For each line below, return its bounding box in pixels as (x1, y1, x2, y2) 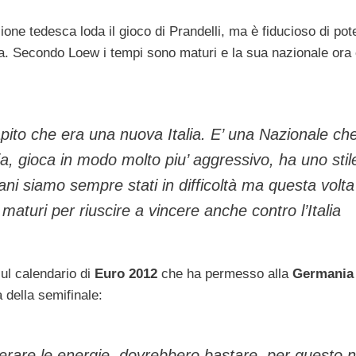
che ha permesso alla (157, 266, 292, 282)
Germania (292, 266, 354, 282)
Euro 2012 (95, 266, 157, 282)
